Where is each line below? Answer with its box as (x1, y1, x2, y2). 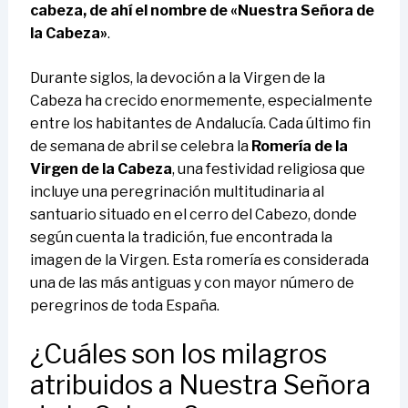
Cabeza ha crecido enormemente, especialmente (29, 92, 372, 110)
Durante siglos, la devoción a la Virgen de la (29, 69, 325, 87)
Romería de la (250, 138, 348, 156)
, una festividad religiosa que (171, 160, 365, 178)
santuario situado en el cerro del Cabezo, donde (29, 206, 357, 224)
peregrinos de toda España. (29, 297, 219, 315)
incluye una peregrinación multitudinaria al (29, 183, 324, 201)
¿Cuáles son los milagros (29, 338, 327, 371)
